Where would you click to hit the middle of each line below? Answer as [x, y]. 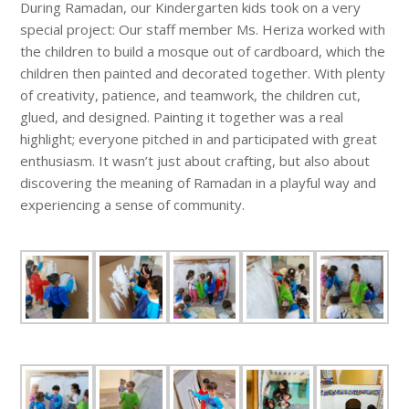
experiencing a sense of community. [133, 205]
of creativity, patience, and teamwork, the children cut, [191, 95]
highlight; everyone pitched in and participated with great [199, 139]
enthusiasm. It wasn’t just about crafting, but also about [195, 161]
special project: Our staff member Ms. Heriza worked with [203, 30]
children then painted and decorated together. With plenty [203, 73]
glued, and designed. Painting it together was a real [182, 117]
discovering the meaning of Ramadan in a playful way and [199, 183]
